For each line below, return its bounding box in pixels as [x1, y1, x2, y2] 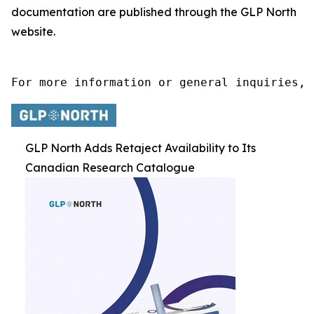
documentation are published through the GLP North [11, 5, 296, 19]
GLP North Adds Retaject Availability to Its [25, 141, 256, 155]
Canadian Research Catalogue [25, 161, 195, 175]
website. [11, 25, 55, 39]
